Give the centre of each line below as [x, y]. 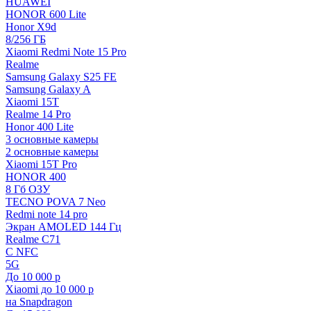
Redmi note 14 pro [47, 214]
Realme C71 [33, 239]
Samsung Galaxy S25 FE [61, 76]
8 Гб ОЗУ [28, 189]
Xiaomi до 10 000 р [50, 289]
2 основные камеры [52, 151]
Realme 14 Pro [38, 114]
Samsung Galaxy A [48, 89]
